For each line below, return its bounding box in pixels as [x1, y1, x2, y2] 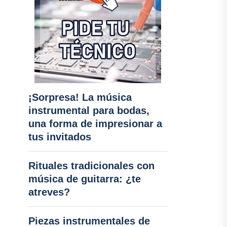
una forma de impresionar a [28, 118, 162, 129]
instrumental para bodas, [28, 105, 149, 116]
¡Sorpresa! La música [28, 92, 132, 103]
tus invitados [28, 131, 91, 142]
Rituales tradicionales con [28, 160, 155, 171]
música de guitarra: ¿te [28, 173, 141, 184]
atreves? [28, 186, 70, 198]
